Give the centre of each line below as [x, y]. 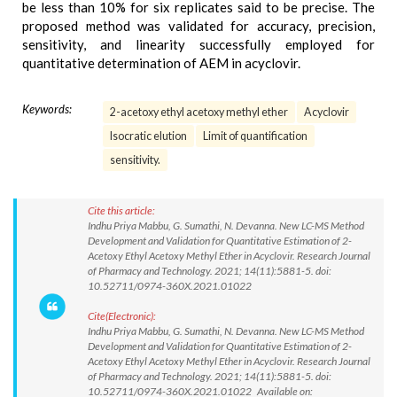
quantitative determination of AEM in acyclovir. [161, 63]
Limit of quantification [255, 136]
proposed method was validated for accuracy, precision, [198, 26]
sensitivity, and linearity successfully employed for [198, 44]
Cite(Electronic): [122, 316]
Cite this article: [121, 210]
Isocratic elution [148, 136]
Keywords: [47, 109]
